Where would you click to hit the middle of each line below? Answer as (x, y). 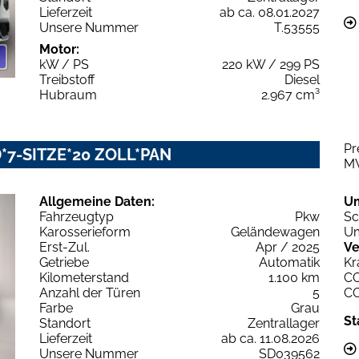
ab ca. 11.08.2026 (270, 338)
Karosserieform (85, 232)
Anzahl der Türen (90, 292)
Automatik (289, 262)
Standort (65, 323)
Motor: (59, 49)
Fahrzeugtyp (77, 216)
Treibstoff (67, 79)
